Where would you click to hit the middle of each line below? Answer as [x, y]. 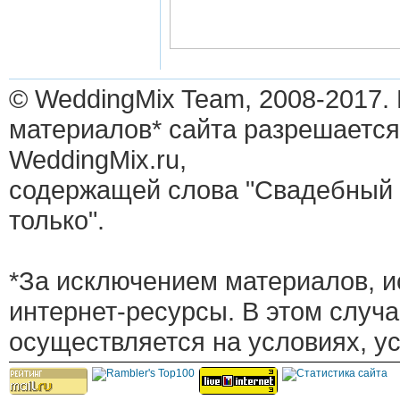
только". [57, 220]
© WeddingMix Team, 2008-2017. [199, 98]
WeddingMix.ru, [98, 159]
